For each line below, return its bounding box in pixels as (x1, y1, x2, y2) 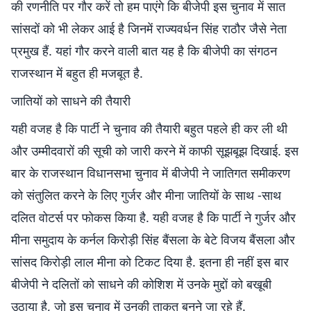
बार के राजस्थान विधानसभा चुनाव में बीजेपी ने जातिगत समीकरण (11, 165, 290, 181)
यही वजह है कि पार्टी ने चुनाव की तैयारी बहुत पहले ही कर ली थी (11, 120, 287, 137)
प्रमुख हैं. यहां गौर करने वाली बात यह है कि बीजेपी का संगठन (11, 42, 277, 59)
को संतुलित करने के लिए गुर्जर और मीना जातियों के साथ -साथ (11, 187, 281, 203)
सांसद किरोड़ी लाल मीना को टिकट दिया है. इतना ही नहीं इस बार (11, 253, 289, 270)
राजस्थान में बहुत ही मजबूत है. (11, 65, 143, 81)
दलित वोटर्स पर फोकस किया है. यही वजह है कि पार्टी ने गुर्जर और (11, 209, 296, 226)
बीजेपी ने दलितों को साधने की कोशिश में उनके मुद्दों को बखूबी (11, 276, 271, 292)
